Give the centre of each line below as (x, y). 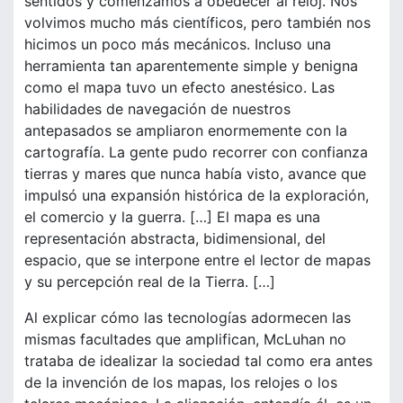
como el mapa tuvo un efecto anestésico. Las (179, 88)
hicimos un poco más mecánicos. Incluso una (178, 45)
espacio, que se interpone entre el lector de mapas (197, 260)
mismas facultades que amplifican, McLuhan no (185, 340)
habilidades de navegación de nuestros (157, 109)
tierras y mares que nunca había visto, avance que (195, 174)
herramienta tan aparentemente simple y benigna (191, 66)
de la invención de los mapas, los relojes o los (181, 383)
